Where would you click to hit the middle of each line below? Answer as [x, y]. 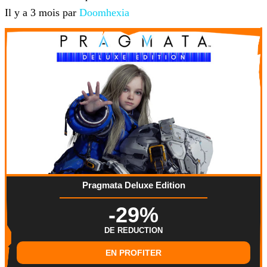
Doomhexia [104, 13]
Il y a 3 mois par [42, 13]
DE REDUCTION [133, 231]
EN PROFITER [133, 253]
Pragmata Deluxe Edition [133, 185]
